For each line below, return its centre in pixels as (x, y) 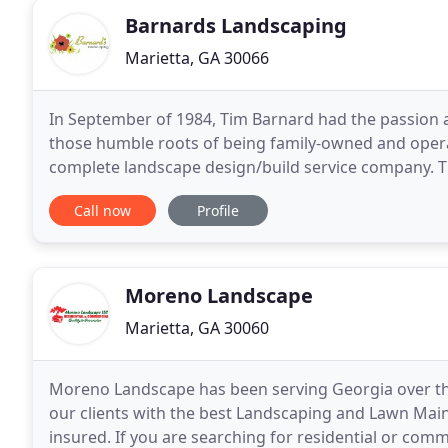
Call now (102, 211)
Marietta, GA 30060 (197, 328)
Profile (218, 211)
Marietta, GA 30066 (197, 58)
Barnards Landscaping (236, 26)
